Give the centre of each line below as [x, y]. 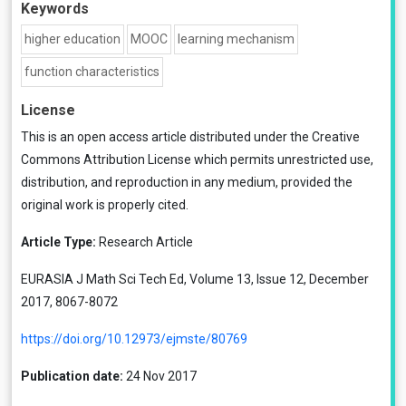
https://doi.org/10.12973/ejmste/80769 [134, 339]
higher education [72, 39]
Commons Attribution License [106, 159]
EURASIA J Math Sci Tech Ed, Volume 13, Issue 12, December [195, 279]
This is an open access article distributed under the [166, 137]
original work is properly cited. [105, 205]
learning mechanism [236, 39]
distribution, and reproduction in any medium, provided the [187, 182]
